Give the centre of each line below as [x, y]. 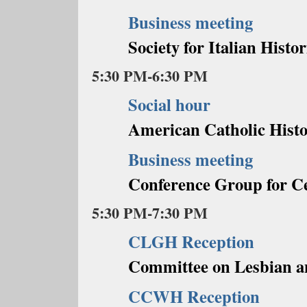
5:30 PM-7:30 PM [150, 213]
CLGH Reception [191, 241]
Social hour [169, 104]
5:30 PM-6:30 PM [150, 76]
